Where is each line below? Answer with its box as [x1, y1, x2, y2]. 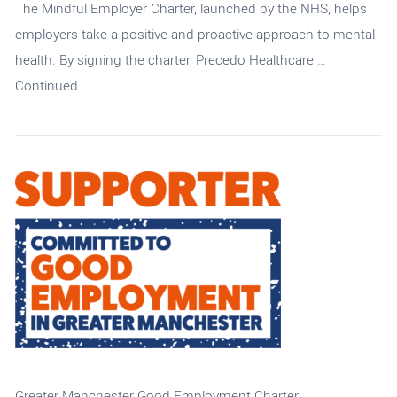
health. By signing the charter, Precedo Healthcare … [14, 51, 326, 71]
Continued [14, 76, 78, 97]
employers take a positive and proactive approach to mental [14, 25, 375, 45]
